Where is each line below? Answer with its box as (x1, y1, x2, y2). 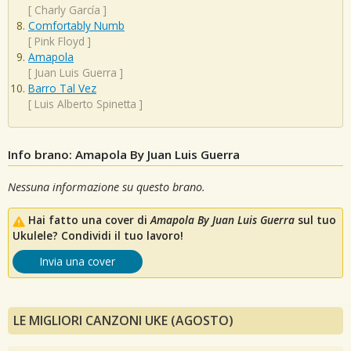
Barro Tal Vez (28, 81, 96, 96)
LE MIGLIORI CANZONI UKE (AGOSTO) (13, 312, 233, 330)
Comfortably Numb (28, 18, 125, 34)
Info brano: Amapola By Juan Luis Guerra (8, 146, 240, 162)
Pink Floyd (34, 34, 85, 49)
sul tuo (295, 212, 336, 228)
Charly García (34, 2, 100, 18)
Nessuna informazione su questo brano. (8, 179, 205, 194)
